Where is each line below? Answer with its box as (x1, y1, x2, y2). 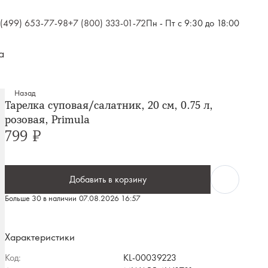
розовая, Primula (5, 112, 90, 127)
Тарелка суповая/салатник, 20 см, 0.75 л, (5, 98, 213, 112)
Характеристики (5, 230, 75, 243)
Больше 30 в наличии (5, 193, 77, 203)
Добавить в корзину (69, 173, 147, 185)
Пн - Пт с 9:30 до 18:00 (146, 17, 239, 29)
